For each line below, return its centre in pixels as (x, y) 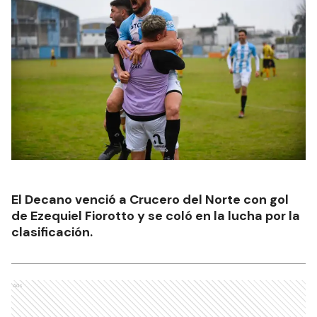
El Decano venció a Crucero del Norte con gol (150, 200)
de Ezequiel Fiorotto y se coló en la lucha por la (156, 216)
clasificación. (52, 232)
